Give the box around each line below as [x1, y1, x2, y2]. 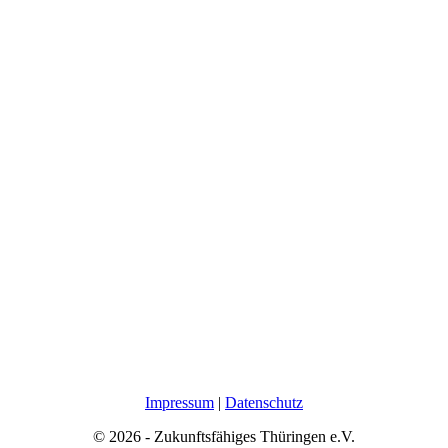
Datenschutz [225, 393, 303, 411]
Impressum [145, 393, 214, 411]
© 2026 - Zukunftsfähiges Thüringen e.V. [93, 427, 355, 445]
